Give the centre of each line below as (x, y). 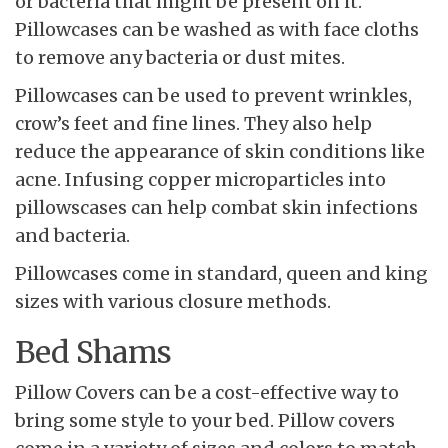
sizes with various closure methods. (173, 302)
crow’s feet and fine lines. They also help (193, 124)
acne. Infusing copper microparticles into (200, 180)
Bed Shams (93, 352)
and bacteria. (72, 236)
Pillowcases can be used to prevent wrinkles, (213, 96)
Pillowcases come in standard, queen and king (221, 274)
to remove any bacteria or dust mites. (180, 58)
